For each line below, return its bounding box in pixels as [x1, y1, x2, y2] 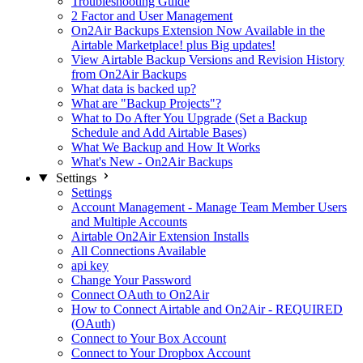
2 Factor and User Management [71, 9, 233, 23]
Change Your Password [71, 273, 191, 287]
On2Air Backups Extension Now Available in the [71, 23, 325, 37]
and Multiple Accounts [71, 215, 187, 228]
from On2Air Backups [71, 67, 186, 81]
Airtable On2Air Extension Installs [71, 229, 249, 243]
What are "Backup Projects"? [71, 96, 221, 110]
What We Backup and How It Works [71, 140, 260, 154]
